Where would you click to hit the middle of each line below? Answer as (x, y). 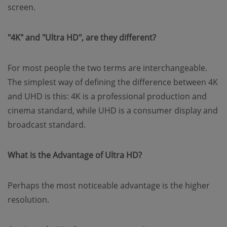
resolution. (28, 200)
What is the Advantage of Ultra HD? (75, 155)
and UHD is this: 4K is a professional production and (107, 96)
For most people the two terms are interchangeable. (107, 68)
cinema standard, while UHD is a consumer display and (113, 110)
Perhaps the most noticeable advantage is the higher (109, 185)
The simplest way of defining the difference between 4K (113, 82)
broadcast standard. (47, 125)
